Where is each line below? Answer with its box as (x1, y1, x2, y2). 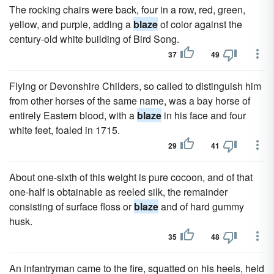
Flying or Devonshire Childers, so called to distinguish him (9, 79, 261, 93)
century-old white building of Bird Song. (9, 32, 179, 46)
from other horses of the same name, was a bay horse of (9, 94, 250, 108)
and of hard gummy (158, 199, 244, 213)
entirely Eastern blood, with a (9, 108, 137, 122)
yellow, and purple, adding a (9, 17, 133, 31)
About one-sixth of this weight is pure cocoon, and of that (9, 170, 253, 184)
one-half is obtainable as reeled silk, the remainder (9, 185, 228, 199)
